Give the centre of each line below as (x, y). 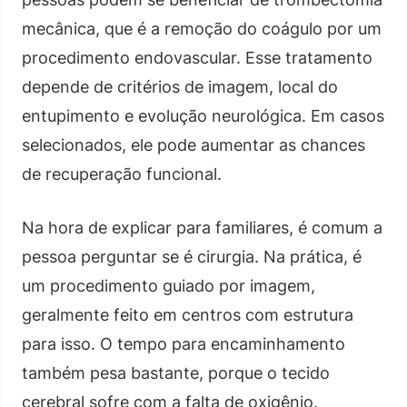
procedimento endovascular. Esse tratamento (197, 57)
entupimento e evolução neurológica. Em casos (203, 115)
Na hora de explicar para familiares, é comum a (202, 227)
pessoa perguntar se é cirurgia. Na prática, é (192, 256)
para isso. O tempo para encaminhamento (184, 343)
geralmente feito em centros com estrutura (188, 314)
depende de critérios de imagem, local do (180, 86)
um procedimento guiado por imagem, (169, 285)
